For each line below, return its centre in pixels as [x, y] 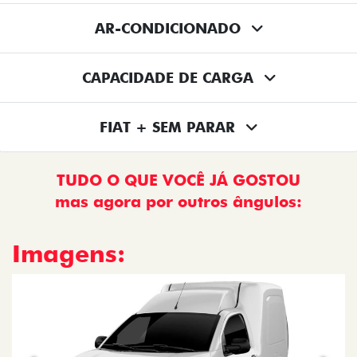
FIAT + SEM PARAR [170, 127]
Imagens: [69, 253]
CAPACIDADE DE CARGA [170, 77]
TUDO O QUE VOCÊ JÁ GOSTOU [178, 180]
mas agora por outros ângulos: [178, 201]
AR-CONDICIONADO [170, 28]
